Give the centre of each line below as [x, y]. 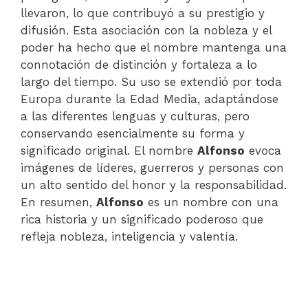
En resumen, [58, 202]
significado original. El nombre [109, 150]
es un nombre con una [211, 202]
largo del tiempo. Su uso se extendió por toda [151, 81]
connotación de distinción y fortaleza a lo [139, 64]
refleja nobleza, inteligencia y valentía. [129, 236]
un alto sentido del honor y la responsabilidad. [154, 185]
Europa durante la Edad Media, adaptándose [150, 99]
